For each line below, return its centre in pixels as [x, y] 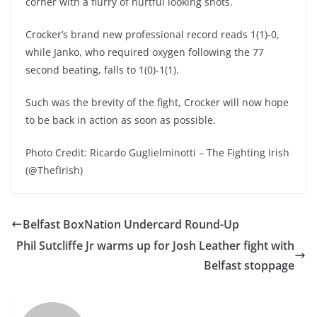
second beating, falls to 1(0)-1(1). [102, 70]
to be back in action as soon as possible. [121, 120]
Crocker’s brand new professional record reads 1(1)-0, [152, 34]
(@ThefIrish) [54, 170]
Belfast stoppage [249, 265]
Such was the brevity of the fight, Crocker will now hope [157, 102]
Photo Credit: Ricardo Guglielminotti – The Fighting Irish [157, 152]
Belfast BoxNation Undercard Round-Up [131, 224]
